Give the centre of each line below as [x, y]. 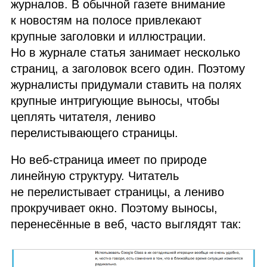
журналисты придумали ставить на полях [126, 85]
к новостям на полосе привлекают [106, 21]
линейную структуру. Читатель [95, 176]
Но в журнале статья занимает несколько [126, 53]
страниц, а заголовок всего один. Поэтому [128, 69]
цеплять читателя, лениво [83, 117]
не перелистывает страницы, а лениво [118, 192]
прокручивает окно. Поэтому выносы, [114, 208]
